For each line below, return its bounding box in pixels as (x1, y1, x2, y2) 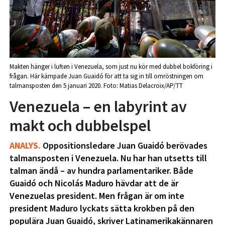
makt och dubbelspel (9, 116, 151, 136)
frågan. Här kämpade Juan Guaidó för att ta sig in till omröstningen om (9, 72, 203, 81)
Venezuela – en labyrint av (9, 96, 187, 117)
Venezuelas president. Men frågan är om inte (9, 190, 184, 202)
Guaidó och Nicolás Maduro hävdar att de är (9, 177, 178, 189)
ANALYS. (9, 140, 41, 152)
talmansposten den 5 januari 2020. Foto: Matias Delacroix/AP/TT (9, 81, 183, 90)
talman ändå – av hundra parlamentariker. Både (9, 165, 193, 177)
